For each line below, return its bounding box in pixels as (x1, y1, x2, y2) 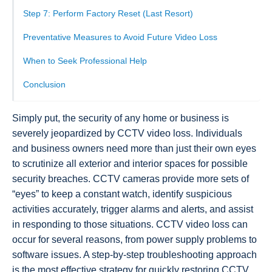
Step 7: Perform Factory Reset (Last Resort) (23, 8, 193, 18)
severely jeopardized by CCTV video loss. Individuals (12, 127, 242, 138)
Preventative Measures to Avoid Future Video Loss (23, 32, 217, 42)
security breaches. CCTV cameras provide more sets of (12, 173, 249, 184)
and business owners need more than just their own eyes (12, 143, 256, 154)
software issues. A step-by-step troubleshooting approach (12, 249, 257, 260)
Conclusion (23, 79, 66, 89)
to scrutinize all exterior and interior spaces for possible (12, 158, 248, 169)
